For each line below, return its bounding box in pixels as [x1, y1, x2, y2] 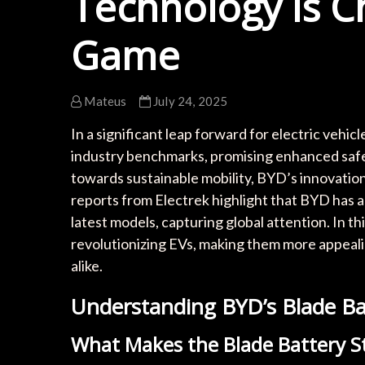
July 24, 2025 [150, 94, 228, 108]
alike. [71, 257, 103, 275]
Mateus [81, 94, 127, 108]
